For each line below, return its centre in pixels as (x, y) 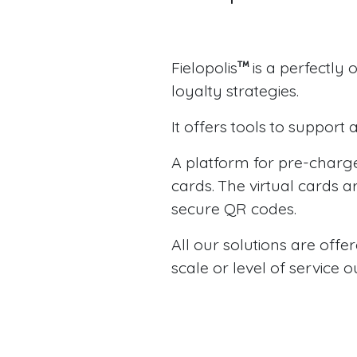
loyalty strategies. (235, 90)
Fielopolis (205, 67)
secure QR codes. (234, 208)
